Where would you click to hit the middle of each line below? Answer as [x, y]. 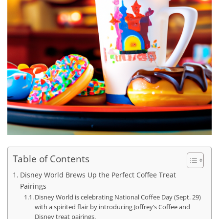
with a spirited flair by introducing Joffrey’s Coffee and [113, 207]
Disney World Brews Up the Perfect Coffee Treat [98, 175]
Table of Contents [51, 158]
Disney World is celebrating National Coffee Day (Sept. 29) [118, 197]
